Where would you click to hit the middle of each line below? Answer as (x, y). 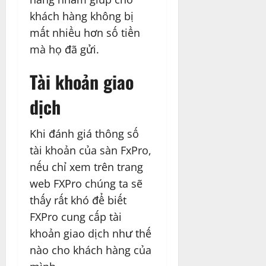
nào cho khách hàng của (91, 250)
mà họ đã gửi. (64, 49)
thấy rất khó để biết (78, 200)
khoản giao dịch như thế (91, 233)
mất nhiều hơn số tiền (85, 32)
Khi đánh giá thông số (84, 133)
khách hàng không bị (82, 16)
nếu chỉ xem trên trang (86, 167)
